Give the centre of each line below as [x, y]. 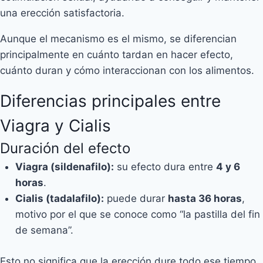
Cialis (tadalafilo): [59, 198]
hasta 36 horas [205, 198]
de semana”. [44, 230]
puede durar [136, 198]
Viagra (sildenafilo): [64, 167]
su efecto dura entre [165, 167]
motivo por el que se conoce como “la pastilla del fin [137, 214]
